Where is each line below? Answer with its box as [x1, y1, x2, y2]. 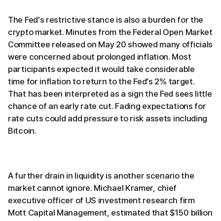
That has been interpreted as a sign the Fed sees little [8, 89, 212, 99]
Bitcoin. [8, 126, 37, 136]
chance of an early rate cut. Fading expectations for [8, 101, 206, 111]
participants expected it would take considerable [8, 64, 195, 74]
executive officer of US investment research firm [8, 195, 195, 206]
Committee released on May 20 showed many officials [8, 39, 213, 50]
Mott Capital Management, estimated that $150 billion [8, 208, 213, 218]
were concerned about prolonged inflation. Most [8, 52, 191, 62]
